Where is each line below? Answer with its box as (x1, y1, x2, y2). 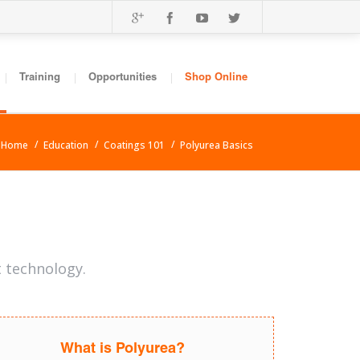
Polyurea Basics (180, 138, 253, 152)
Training (19, 73, 60, 84)
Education (43, 138, 88, 152)
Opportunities (88, 73, 157, 84)
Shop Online (185, 73, 247, 84)
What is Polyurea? (60, 342, 186, 357)
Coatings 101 (104, 138, 165, 152)
